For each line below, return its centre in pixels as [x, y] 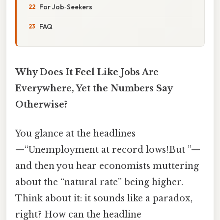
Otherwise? [41, 104]
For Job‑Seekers [66, 7]
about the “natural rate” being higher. [99, 182]
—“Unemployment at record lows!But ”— [108, 150]
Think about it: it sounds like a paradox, [104, 199]
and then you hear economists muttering [107, 166]
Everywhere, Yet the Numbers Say [94, 88]
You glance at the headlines [75, 134]
